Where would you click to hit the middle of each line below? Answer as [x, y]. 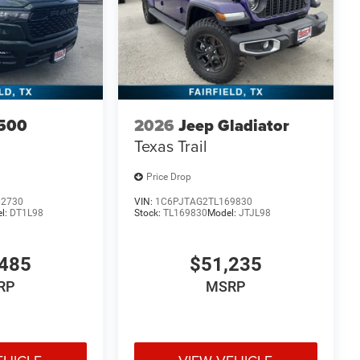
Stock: [148, 213]
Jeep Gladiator [233, 126]
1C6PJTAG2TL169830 [203, 201]
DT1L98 [27, 213]
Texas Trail [170, 146]
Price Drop [168, 177]
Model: [223, 213]
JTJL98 [254, 213]
